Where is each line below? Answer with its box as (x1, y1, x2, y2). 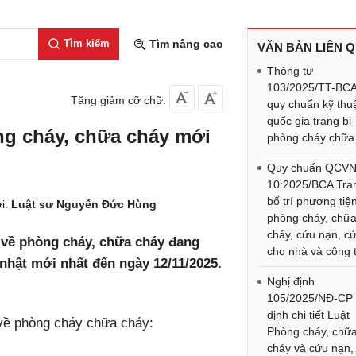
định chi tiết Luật (267, 308, 350, 321)
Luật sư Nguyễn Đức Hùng (11, 198, 157, 211)
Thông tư (267, 64, 314, 77)
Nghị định (267, 275, 315, 288)
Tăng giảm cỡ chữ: (71, 94, 167, 106)
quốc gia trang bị (267, 114, 352, 127)
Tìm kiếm (63, 37, 110, 49)
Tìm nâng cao (146, 37, 223, 50)
